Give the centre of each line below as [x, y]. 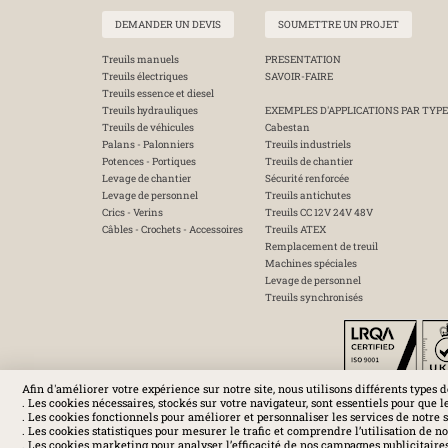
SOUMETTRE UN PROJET [338, 24]
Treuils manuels [140, 59]
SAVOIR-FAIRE [299, 76]
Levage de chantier [146, 178]
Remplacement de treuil [321, 246]
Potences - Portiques [149, 161]
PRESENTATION [303, 59]
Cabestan [287, 127]
